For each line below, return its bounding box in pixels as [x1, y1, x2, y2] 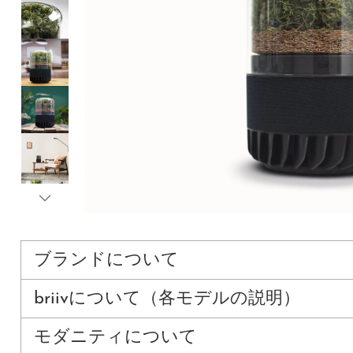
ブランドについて [33, 251, 179, 269]
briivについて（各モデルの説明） [33, 289, 300, 308]
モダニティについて [33, 328, 197, 347]
